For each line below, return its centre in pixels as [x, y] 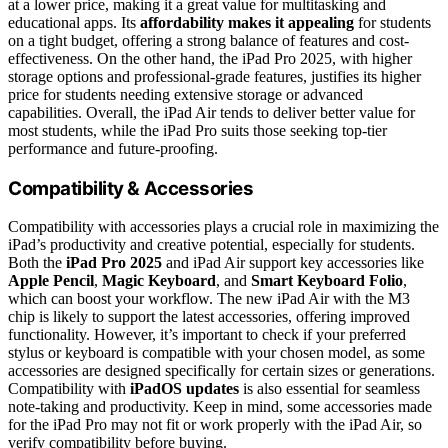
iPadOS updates [184, 389]
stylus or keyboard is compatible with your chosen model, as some [216, 353]
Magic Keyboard [159, 281]
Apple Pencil [51, 281]
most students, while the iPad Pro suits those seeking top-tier [197, 130]
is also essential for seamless [329, 389]
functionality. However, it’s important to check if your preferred [207, 335]
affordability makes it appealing [247, 22]
